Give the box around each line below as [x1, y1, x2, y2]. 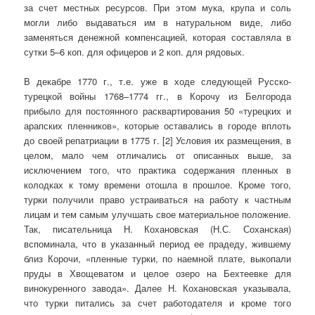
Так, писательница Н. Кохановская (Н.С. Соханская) [24, 222, 291, 236]
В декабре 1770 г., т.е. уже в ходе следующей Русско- [24, 75, 291, 89]
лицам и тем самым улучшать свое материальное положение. [24, 207, 291, 221]
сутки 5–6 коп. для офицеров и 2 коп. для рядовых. [24, 45, 245, 59]
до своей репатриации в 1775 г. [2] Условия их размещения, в [24, 134, 291, 148]
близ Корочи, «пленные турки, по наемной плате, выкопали [24, 252, 291, 266]
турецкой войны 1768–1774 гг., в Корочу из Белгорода [24, 89, 291, 103]
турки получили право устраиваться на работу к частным [24, 193, 291, 207]
